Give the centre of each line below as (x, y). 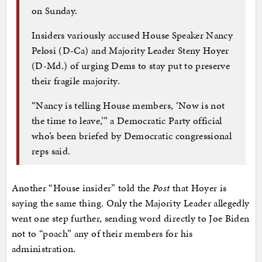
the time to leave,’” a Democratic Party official (127, 121)
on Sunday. (55, 11)
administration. (44, 248)
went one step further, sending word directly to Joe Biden (130, 218)
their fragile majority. (76, 81)
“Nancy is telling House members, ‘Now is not (128, 106)
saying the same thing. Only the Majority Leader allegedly (130, 203)
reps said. (51, 151)
